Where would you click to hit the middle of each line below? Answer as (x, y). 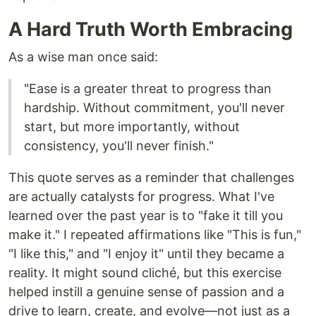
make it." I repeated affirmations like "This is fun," (155, 235)
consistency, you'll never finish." (119, 146)
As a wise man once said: (83, 57)
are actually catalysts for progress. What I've (141, 197)
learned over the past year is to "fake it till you (146, 216)
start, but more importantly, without (132, 127)
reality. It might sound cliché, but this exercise (145, 273)
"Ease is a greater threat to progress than (148, 89)
